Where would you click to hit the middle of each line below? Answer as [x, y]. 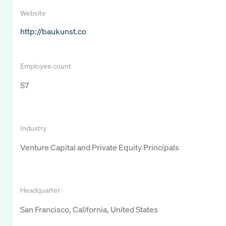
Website [33, 13]
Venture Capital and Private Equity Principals [100, 148]
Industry [33, 128]
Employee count [46, 66]
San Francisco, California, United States [89, 210]
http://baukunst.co [53, 32]
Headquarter [40, 190]
